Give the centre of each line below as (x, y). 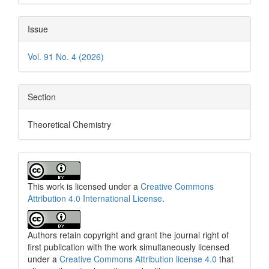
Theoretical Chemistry (69, 124)
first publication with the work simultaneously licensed (128, 246)
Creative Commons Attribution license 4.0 (137, 258)
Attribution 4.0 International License (95, 198)
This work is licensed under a (84, 186)
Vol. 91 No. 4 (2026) (66, 56)
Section (42, 96)
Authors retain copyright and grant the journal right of (128, 234)
